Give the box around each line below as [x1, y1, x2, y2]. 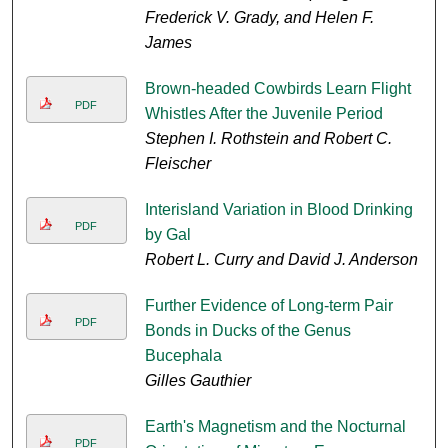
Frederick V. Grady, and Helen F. [144, 9, 374, 27]
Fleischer [144, 155, 211, 173]
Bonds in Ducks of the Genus [144, 322, 351, 340]
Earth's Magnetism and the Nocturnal [144, 418, 406, 436]
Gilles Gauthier [144, 372, 251, 390]
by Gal [144, 226, 191, 244]
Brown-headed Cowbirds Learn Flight [144, 80, 411, 98]
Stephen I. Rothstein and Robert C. [144, 130, 392, 148]
